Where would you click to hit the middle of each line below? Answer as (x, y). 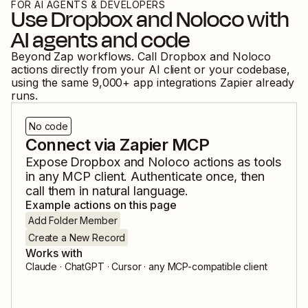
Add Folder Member (73, 221)
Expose (48, 162)
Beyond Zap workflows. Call (86, 57)
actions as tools (235, 162)
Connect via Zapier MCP (118, 145)
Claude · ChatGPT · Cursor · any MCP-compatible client (146, 267)
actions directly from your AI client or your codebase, (151, 70)
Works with (54, 253)
